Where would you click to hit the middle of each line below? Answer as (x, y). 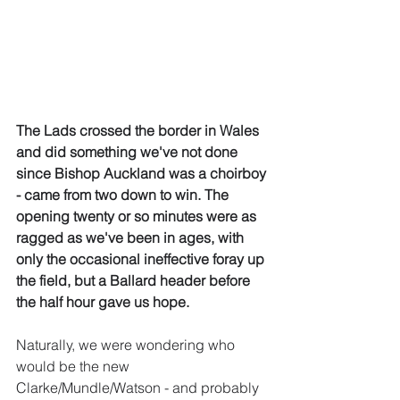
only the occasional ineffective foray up (142, 259)
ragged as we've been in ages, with (132, 238)
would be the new (75, 367)
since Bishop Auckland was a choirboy (143, 174)
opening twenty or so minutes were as (138, 217)
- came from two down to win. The (124, 195)
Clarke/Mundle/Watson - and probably (139, 388)
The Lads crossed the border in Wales (139, 131)
